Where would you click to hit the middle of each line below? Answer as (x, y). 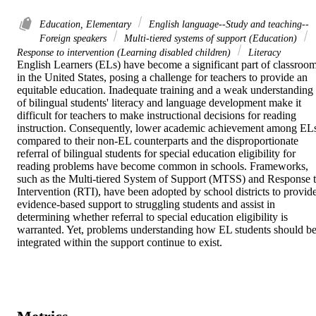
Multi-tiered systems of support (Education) (211, 38)
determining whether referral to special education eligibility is (152, 217)
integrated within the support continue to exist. (120, 243)
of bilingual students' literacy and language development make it (159, 103)
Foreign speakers (74, 38)
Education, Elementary (87, 24)
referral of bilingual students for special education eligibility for (156, 154)
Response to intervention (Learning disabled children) (125, 53)
